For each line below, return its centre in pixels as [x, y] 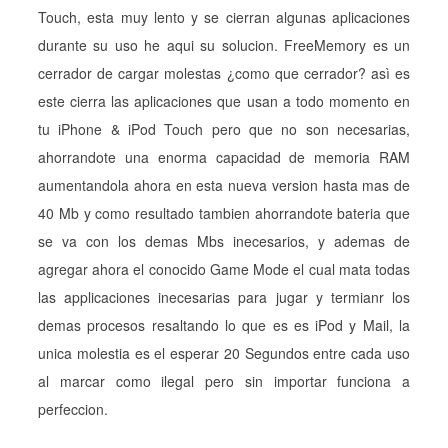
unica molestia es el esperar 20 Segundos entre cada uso [224, 353]
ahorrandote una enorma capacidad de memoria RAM [224, 157]
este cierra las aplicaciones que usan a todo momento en [224, 101]
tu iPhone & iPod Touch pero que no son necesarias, [224, 129]
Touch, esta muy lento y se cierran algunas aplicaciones [224, 17]
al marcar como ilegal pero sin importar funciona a [224, 381]
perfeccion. [73, 409]
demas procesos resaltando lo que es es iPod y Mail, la [224, 325]
